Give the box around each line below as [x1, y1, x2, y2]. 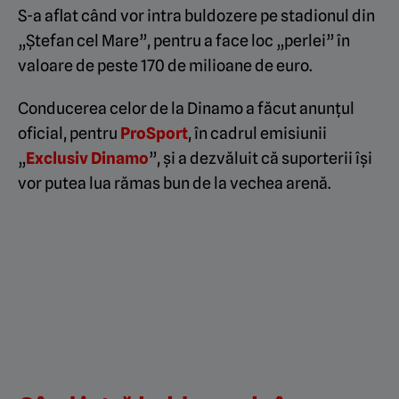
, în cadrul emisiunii [188, 124, 327, 142]
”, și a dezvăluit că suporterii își [149, 149, 372, 167]
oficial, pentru [18, 124, 120, 142]
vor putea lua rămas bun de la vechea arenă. [18, 174, 331, 192]
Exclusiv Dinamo [26, 149, 149, 167]
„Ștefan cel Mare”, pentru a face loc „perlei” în [18, 31, 350, 50]
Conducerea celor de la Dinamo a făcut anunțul [18, 99, 354, 118]
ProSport [120, 124, 188, 142]
